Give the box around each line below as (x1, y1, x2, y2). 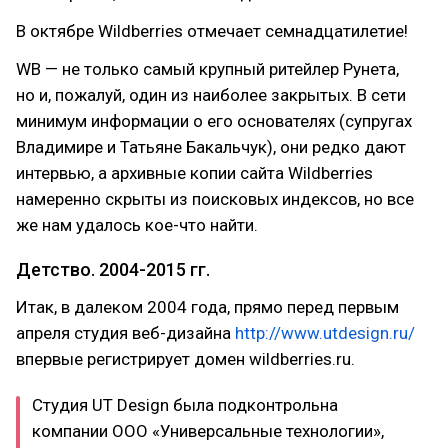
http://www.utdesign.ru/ (235, 323, 415, 343)
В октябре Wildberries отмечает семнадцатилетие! (16, 21, 408, 41)
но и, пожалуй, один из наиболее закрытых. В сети (16, 85, 406, 105)
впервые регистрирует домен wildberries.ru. (16, 349, 355, 369)
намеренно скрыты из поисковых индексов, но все (16, 189, 414, 209)
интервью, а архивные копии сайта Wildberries (16, 163, 373, 183)
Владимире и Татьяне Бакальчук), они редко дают (16, 137, 406, 157)
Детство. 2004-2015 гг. (16, 259, 210, 280)
